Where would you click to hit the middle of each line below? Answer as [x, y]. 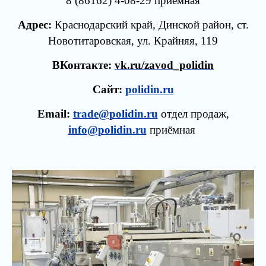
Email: [55, 114]
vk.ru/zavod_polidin [164, 65]
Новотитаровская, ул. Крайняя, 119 [133, 41]
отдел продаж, [193, 114]
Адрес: [36, 25]
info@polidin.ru [107, 130]
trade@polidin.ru [115, 114]
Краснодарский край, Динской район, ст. [151, 25]
